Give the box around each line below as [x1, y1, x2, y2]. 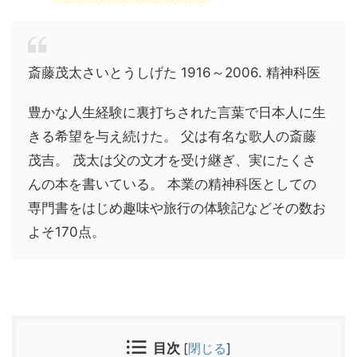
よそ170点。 [28, 224, 105, 240]
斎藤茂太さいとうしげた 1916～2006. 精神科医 [28, 65, 320, 80]
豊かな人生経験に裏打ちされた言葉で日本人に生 [28, 104, 326, 120]
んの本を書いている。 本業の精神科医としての [28, 176, 316, 192]
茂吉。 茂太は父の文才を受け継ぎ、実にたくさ [28, 152, 316, 168]
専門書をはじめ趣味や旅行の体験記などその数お [28, 200, 326, 216]
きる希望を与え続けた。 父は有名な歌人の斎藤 [28, 128, 316, 144]
